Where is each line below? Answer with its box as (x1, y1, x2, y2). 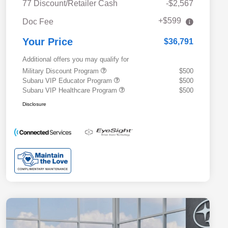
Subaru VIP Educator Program (22, 77, 114, 85)
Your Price (22, 36, 73, 48)
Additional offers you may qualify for (22, 55, 129, 64)
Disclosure (22, 101, 46, 107)
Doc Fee (22, 17, 53, 26)
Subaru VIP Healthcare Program (22, 87, 119, 95)
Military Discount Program (22, 67, 101, 75)
